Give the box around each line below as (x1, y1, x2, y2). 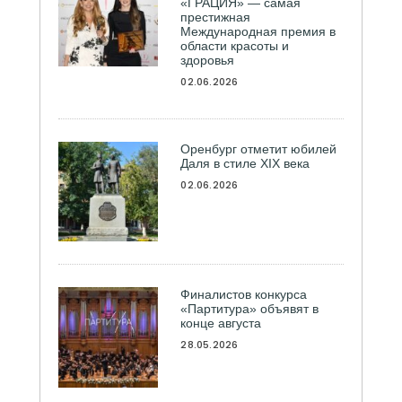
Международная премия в (180, 24, 336, 39)
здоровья (180, 53, 235, 68)
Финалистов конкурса (180, 287, 308, 302)
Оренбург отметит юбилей (180, 142, 337, 157)
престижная (180, 10, 251, 25)
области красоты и (180, 39, 290, 54)
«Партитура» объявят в (180, 301, 319, 317)
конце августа (180, 316, 262, 331)
